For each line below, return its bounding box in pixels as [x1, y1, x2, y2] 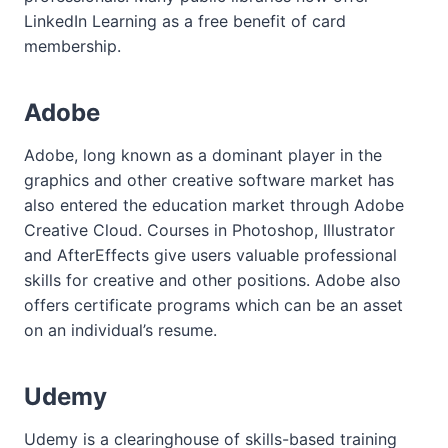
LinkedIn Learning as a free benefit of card [24, 11, 346, 31]
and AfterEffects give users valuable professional [24, 245, 397, 265]
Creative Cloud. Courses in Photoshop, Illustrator [24, 220, 395, 240]
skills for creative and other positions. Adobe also [24, 270, 401, 290]
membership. [24, 36, 121, 56]
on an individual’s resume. [24, 320, 217, 340]
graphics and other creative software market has [24, 170, 394, 190]
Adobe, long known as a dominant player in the [24, 145, 382, 165]
